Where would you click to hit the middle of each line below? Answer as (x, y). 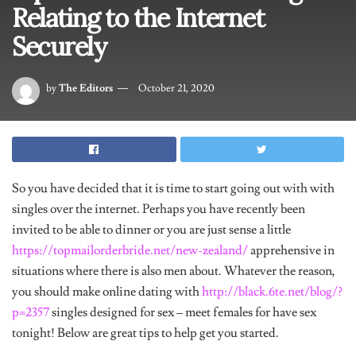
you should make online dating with (107, 292)
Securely (60, 46)
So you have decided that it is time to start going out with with (173, 188)
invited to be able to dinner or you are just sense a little (151, 230)
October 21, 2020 (176, 89)
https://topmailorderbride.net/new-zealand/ (130, 250)
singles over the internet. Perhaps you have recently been (159, 209)
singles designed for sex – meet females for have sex (183, 312)
